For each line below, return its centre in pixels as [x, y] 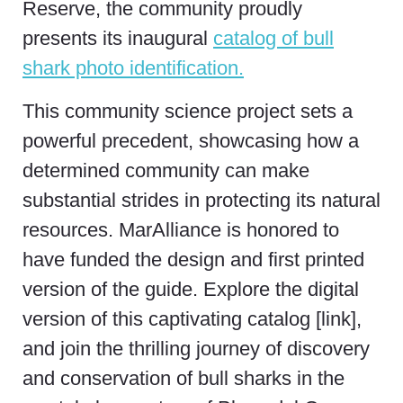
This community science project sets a [188, 111]
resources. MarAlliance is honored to [181, 229]
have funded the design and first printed [193, 259]
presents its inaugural [118, 39]
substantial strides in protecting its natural [201, 200]
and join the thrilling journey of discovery [196, 348]
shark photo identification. [133, 68]
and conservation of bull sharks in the [184, 378]
